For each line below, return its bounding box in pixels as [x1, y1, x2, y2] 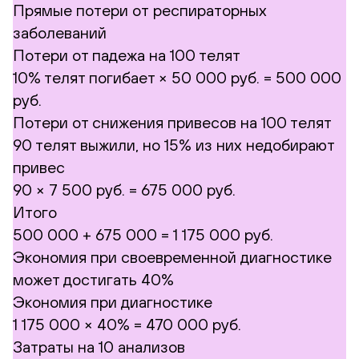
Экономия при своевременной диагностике [13, 247, 332, 266]
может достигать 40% [13, 269, 174, 288]
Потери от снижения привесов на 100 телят [13, 112, 332, 131]
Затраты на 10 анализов [13, 337, 185, 356]
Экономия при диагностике [13, 292, 212, 311]
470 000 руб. [146, 314, 245, 333]
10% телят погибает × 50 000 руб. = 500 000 [13, 67, 341, 87]
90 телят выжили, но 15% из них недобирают [13, 135, 334, 154]
